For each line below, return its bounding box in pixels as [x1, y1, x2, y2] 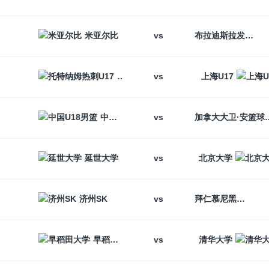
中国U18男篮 [100, 112, 109, 122]
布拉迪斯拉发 [245, 31, 253, 41]
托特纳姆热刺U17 [117, 71, 183, 82]
